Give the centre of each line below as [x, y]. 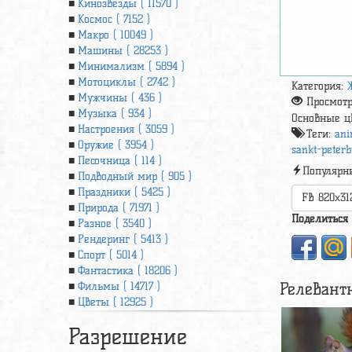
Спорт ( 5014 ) [111, 255]
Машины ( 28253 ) [123, 51]
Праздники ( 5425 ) [124, 192]
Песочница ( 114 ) [120, 161]
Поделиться [320, 219]
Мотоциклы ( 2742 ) [126, 82]
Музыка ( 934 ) [115, 114]
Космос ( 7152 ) [114, 19]
